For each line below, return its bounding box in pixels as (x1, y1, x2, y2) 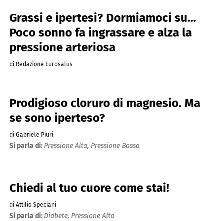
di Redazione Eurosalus (9, 61, 73, 68)
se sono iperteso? (9, 110, 105, 125)
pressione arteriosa (9, 40, 115, 55)
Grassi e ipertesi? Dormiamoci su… (9, 11, 196, 25)
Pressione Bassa (90, 141, 140, 150)
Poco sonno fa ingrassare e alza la (9, 26, 192, 40)
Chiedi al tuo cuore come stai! (9, 181, 169, 195)
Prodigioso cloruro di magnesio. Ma (9, 96, 200, 110)
